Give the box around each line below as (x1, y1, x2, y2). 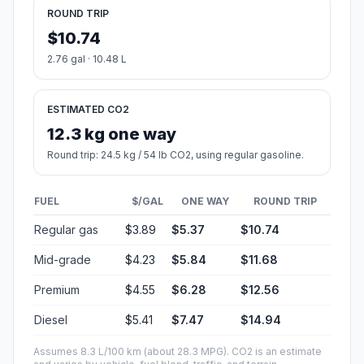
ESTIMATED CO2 (47, 103, 129, 116)
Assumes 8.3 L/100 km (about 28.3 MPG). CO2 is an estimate (33, 345, 322, 358)
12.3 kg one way (47, 124, 176, 145)
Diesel (34, 313, 67, 327)
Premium (34, 283, 80, 297)
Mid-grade (34, 253, 91, 267)
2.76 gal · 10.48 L (47, 53, 127, 66)
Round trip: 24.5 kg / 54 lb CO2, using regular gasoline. (47, 149, 304, 162)
